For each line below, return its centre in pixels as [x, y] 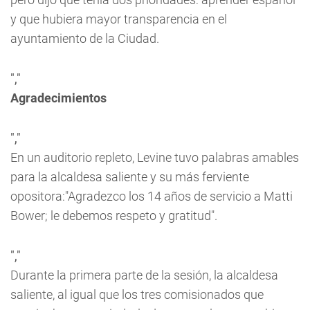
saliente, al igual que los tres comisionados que [137, 294]
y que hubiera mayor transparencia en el [119, 19]
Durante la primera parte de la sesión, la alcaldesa [144, 275]
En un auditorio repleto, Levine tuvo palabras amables [155, 157]
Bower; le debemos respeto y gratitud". [114, 216]
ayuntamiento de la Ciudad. [85, 38]
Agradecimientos [58, 98]
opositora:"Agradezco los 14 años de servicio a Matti [152, 196]
